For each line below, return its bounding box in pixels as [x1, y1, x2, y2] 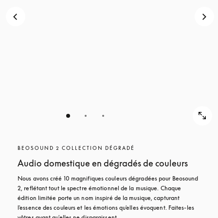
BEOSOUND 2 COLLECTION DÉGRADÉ [18, 145, 135, 151]
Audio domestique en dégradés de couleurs [18, 158, 188, 168]
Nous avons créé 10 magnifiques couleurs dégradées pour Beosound [18, 175, 199, 182]
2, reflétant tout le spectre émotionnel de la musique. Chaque [18, 184, 182, 192]
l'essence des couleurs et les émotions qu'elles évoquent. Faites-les [18, 204, 194, 211]
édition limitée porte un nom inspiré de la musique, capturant [18, 194, 180, 201]
